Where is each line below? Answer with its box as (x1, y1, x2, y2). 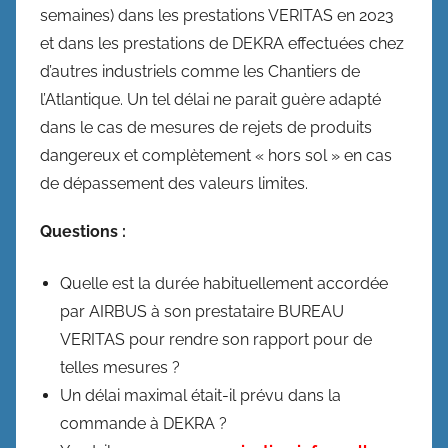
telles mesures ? (60, 358, 180, 377)
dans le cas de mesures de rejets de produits (40, 118, 372, 137)
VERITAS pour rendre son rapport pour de (60, 330, 372, 349)
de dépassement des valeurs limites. (40, 174, 308, 193)
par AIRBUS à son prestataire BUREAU (60, 302, 344, 321)
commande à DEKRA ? (60, 414, 227, 433)
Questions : (40, 222, 126, 241)
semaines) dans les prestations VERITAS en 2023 (40, 6, 394, 25)
